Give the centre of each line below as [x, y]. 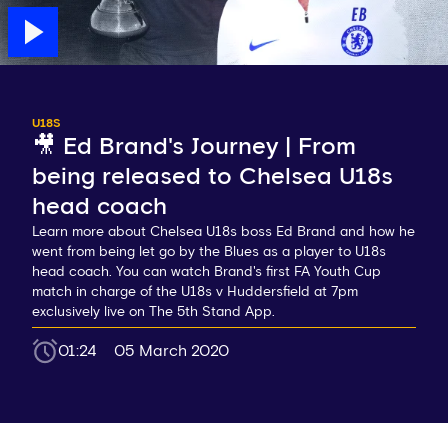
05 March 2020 [171, 351]
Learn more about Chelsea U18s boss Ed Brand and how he [223, 232]
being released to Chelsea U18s [212, 177]
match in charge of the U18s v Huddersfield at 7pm [195, 292]
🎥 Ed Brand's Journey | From [194, 147]
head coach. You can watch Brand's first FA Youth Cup [206, 272]
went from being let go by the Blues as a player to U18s [209, 252]
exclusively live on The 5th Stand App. [153, 312]
